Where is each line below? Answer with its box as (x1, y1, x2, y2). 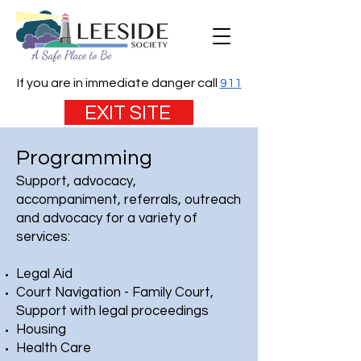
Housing (16, 322, 66, 337)
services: (16, 230, 70, 244)
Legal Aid (16, 267, 73, 281)
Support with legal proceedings (16, 304, 209, 318)
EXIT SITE (84, 102, 171, 123)
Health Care (16, 341, 91, 355)
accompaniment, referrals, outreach (16, 193, 241, 207)
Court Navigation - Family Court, (16, 285, 214, 300)
